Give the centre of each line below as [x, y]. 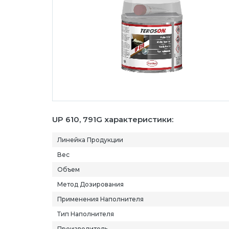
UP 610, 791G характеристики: [113, 119]
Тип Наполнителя [86, 214]
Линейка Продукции [90, 140]
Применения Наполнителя [100, 199]
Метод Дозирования [90, 184]
